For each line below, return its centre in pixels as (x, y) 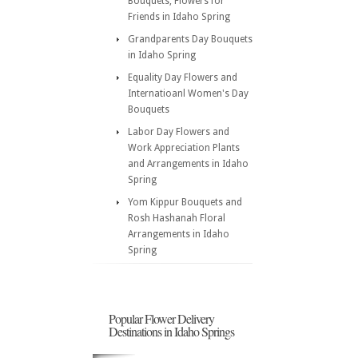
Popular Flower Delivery (161, 318)
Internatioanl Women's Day (188, 93)
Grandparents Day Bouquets (190, 39)
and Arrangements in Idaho (188, 164)
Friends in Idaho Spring (179, 17)
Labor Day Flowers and (179, 132)
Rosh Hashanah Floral (177, 218)
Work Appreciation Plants (184, 148)
